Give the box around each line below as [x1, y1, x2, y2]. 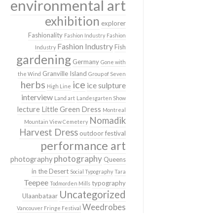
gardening [16, 52, 71, 67]
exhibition [45, 14, 100, 28]
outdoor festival [79, 129, 126, 137]
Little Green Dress [41, 105, 101, 113]
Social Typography [70, 168, 113, 175]
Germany [73, 58, 99, 66]
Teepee [24, 178, 48, 187]
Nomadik [89, 115, 126, 126]
